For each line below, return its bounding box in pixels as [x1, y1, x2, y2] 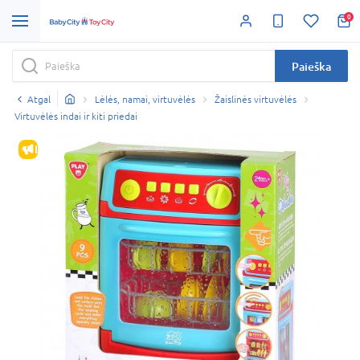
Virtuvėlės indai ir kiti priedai [14, 110, 137, 122]
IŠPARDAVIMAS [35, 141, 117, 156]
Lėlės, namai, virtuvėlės [95, 93, 195, 105]
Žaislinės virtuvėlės [215, 93, 297, 105]
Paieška [292, 59, 331, 73]
